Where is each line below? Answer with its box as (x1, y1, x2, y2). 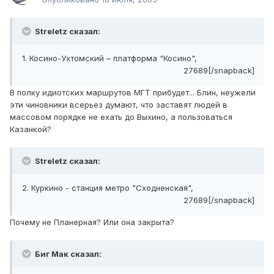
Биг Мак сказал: (33, 249, 102, 259)
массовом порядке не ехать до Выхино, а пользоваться (10, 112, 232, 122)
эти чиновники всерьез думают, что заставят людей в (10, 100, 228, 110)
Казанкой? (10, 124, 51, 135)
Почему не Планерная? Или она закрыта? (10, 217, 174, 228)
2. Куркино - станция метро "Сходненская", (22, 183, 193, 193)
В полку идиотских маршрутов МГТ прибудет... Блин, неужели (10, 87, 256, 98)
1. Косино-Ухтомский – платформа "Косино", (22, 53, 197, 64)
